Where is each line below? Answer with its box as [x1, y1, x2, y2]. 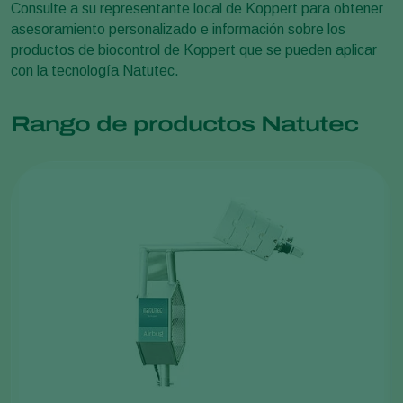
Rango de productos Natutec [11, 112, 358, 136]
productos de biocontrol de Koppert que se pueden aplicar [11, 41, 377, 58]
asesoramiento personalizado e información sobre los [11, 21, 345, 37]
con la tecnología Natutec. [11, 62, 179, 78]
